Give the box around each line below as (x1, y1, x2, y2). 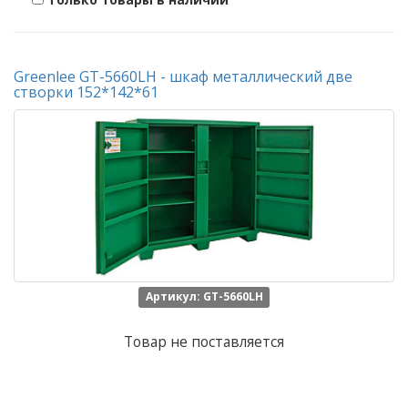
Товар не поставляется (124, 332, 284, 352)
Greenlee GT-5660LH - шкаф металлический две (14, 66, 352, 87)
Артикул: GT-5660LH (145, 289, 263, 304)
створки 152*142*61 (14, 82, 158, 102)
